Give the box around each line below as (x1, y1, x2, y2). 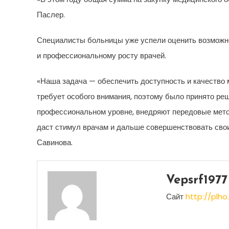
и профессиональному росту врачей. (37, 50, 166, 61)
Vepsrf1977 (166, 174, 227, 187)
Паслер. (37, 9, 65, 20)
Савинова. (37, 137, 73, 148)
